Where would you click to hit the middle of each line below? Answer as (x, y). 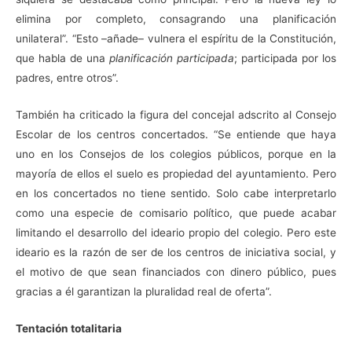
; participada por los (285, 59)
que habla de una (62, 59)
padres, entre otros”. (67, 78)
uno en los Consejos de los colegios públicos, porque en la (176, 154)
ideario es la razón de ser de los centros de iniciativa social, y (176, 253)
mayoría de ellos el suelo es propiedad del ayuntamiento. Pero (176, 174)
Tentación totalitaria (69, 329)
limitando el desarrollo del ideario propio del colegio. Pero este (176, 233)
